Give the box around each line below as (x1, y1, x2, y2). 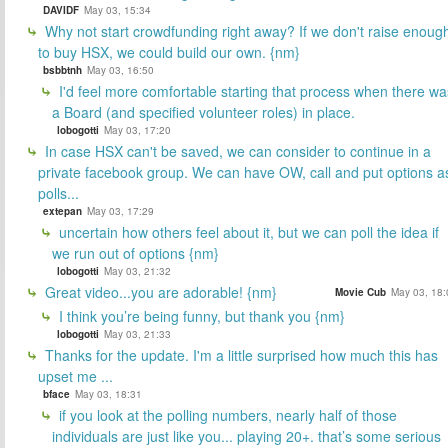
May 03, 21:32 (104, 263, 171, 278)
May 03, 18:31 (75, 386, 142, 401)
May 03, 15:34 (84, 2, 151, 17)
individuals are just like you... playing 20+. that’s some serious (52, 425, 441, 446)
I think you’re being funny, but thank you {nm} (55, 305, 345, 326)
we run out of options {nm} (52, 242, 219, 263)
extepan (43, 203, 82, 218)
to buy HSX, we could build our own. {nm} (38, 41, 300, 62)
